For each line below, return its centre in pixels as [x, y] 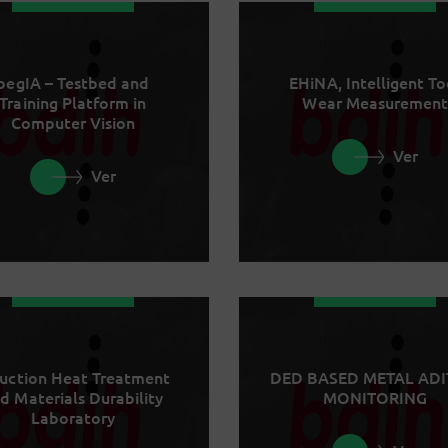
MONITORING [375, 397]
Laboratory [72, 417]
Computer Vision [72, 122]
